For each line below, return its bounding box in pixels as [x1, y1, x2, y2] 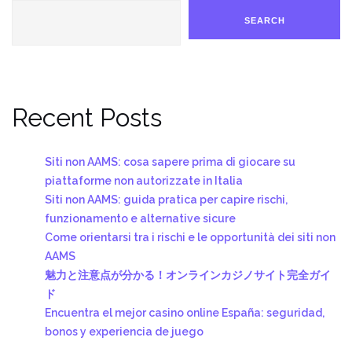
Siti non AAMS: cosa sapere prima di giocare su [45, 155, 295, 168]
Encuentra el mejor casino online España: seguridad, [45, 306, 324, 319]
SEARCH [244, 15, 285, 25]
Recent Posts [12, 102, 162, 132]
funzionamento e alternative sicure [45, 211, 236, 225]
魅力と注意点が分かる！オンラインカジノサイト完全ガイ [45, 268, 331, 281]
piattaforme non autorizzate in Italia [45, 174, 243, 187]
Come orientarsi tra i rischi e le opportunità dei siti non [45, 230, 335, 244]
